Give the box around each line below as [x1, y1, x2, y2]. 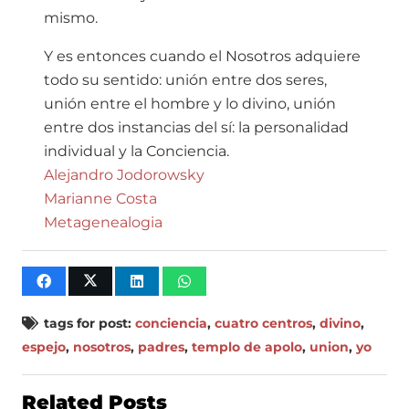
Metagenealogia [44, 214, 163, 232]
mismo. [44, 9, 98, 27]
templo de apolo [192, 339, 302, 356]
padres [138, 339, 184, 356]
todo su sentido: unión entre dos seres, [44, 71, 327, 89]
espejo [22, 339, 66, 356]
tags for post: [43, 315, 135, 332]
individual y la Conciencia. [44, 142, 229, 161]
